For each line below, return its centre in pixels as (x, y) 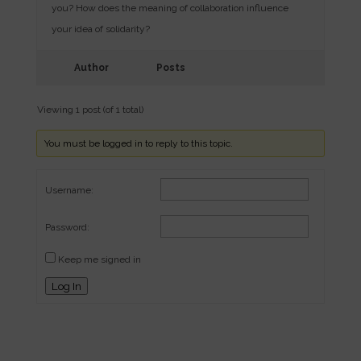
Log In (66, 286)
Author (92, 67)
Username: (69, 190)
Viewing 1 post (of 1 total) (90, 109)
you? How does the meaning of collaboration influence (170, 8)
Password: (67, 227)
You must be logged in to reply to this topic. (138, 143)
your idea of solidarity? (100, 29)
